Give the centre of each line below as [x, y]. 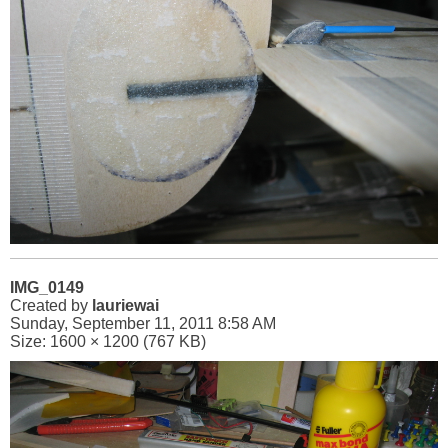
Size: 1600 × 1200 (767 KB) [108, 341]
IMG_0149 [47, 287]
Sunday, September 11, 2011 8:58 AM [143, 323]
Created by [51, 305]
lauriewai [125, 305]
